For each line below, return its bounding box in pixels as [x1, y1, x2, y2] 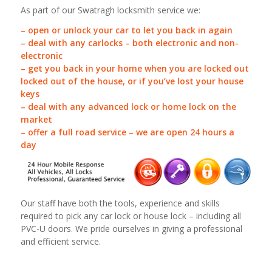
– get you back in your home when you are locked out [20, 62, 249, 74]
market [20, 113, 52, 125]
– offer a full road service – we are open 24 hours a [20, 126, 234, 138]
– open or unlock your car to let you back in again [20, 24, 233, 36]
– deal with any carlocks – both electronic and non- [20, 36, 239, 49]
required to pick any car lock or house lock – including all [20, 209, 241, 222]
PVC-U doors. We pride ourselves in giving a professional [20, 222, 242, 234]
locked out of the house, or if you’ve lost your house [20, 75, 243, 87]
